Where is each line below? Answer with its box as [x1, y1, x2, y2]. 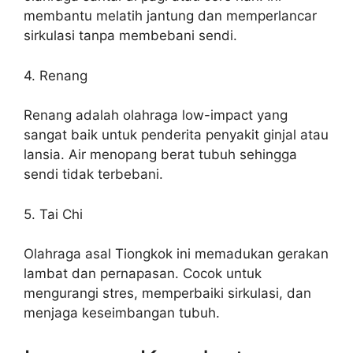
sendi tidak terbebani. [24, 166, 163, 182]
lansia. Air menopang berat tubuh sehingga [24, 147, 297, 162]
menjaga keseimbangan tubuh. [24, 305, 220, 321]
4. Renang [24, 67, 87, 84]
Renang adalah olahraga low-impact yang [24, 107, 288, 123]
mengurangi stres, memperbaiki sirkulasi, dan [24, 285, 311, 301]
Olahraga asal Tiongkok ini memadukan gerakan [24, 246, 329, 262]
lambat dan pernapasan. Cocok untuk [24, 266, 262, 281]
